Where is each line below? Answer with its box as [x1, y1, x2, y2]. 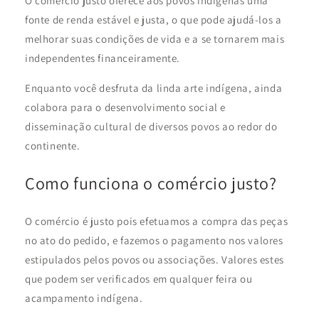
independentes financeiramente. [25, 51, 181, 66]
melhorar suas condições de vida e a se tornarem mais [25, 32, 285, 46]
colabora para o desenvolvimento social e [25, 100, 226, 115]
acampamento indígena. [25, 291, 143, 305]
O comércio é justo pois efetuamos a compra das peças [25, 214, 288, 229]
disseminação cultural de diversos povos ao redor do [25, 120, 278, 134]
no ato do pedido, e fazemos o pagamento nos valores [25, 234, 283, 248]
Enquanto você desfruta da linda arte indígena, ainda [25, 81, 283, 95]
